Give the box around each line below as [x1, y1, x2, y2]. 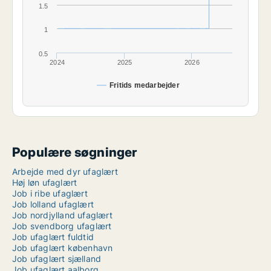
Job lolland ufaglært [12, 199, 94, 210]
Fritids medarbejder [109, 81, 180, 90]
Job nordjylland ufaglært [12, 210, 113, 221]
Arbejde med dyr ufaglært [12, 166, 118, 177]
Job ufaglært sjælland [12, 253, 102, 264]
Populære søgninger [12, 145, 137, 160]
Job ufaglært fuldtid [12, 232, 94, 243]
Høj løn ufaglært [12, 177, 77, 188]
